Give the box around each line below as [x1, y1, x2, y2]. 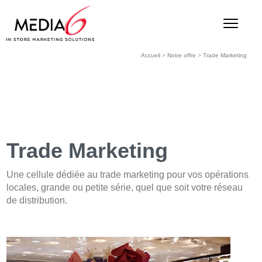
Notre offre [167, 52, 196, 58]
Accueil [140, 52, 160, 58]
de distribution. [6, 195, 68, 205]
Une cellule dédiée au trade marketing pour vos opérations [6, 169, 249, 180]
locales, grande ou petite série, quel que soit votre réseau [6, 182, 243, 192]
